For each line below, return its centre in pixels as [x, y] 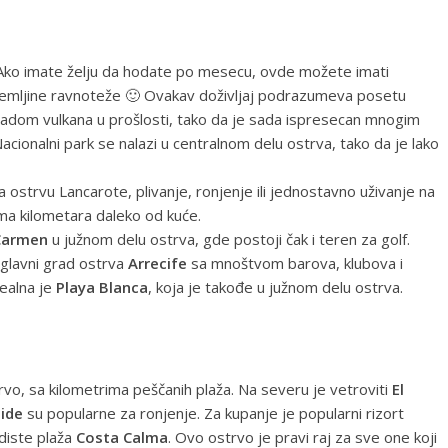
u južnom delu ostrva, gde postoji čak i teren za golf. [229, 239]
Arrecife [157, 263]
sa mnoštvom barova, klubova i [295, 263]
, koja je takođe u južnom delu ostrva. [275, 287]
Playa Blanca [102, 287]
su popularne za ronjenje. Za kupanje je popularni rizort [213, 413]
